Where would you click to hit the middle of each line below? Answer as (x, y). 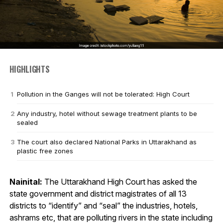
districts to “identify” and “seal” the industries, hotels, (103, 205)
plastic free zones (45, 151)
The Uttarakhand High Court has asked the (119, 181)
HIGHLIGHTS (29, 69)
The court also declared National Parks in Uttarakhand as (107, 142)
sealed (27, 122)
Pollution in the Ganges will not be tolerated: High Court (103, 94)
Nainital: (26, 181)
